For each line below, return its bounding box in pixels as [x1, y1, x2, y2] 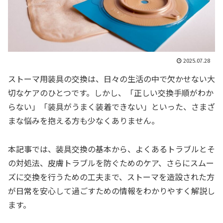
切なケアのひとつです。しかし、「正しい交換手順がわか [8, 87, 214, 99]
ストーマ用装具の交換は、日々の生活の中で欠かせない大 [8, 73, 215, 85]
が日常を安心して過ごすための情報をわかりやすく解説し [8, 185, 215, 197]
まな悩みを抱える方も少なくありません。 [8, 114, 159, 127]
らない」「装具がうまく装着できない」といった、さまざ [8, 101, 215, 113]
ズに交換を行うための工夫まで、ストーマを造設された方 [8, 171, 215, 183]
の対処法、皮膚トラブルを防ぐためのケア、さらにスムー [8, 157, 214, 169]
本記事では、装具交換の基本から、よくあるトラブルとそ [8, 143, 215, 155]
